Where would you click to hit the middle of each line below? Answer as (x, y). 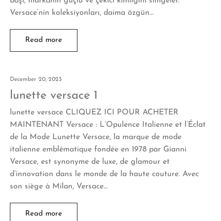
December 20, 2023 (36, 79)
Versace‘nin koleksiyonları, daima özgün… (82, 13)
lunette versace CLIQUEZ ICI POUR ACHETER (94, 112)
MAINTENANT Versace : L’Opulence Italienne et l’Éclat (108, 125)
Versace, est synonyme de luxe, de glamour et (90, 162)
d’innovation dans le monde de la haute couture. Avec (104, 174)
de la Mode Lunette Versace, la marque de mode (96, 137)
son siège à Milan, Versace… (59, 186)
